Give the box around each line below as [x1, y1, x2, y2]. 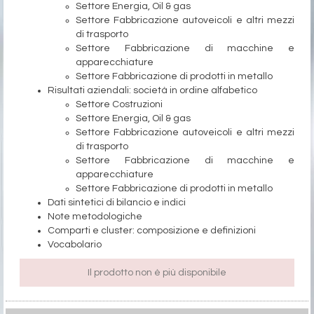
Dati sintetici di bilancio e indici [48, 197, 186, 207]
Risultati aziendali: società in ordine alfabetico [48, 85, 257, 95]
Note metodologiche [48, 211, 142, 221]
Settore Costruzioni [76, 99, 163, 109]
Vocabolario [48, 239, 102, 250]
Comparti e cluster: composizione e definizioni [48, 225, 256, 235]
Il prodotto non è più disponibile [88, 267, 226, 278]
